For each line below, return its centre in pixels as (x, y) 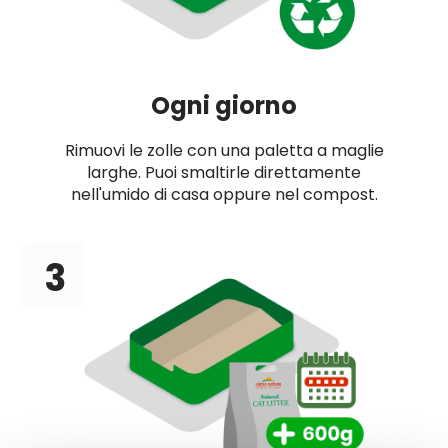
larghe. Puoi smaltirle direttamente (224, 172)
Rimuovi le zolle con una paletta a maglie (224, 150)
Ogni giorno (224, 105)
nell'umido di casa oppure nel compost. (224, 194)
